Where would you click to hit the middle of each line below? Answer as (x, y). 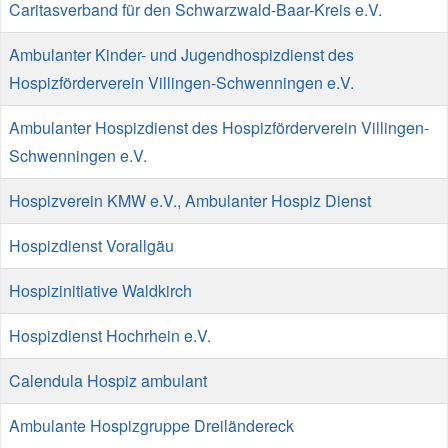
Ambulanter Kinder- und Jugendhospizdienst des (181, 54)
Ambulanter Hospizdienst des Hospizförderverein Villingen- (219, 127)
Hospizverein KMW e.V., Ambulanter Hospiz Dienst (190, 200)
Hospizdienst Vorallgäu (91, 245)
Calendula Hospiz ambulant (108, 380)
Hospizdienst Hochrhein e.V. (110, 335)
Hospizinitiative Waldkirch (100, 290)
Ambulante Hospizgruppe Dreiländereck (151, 425)
